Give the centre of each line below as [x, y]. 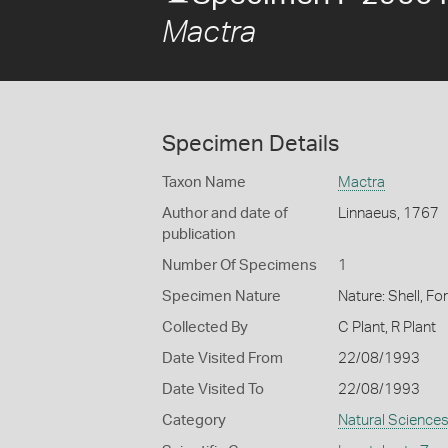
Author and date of [225, 213]
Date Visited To [213, 389]
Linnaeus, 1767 [388, 213]
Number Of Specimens [239, 265]
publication [199, 234]
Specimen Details [250, 144]
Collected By [205, 327]
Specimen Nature [221, 296]
